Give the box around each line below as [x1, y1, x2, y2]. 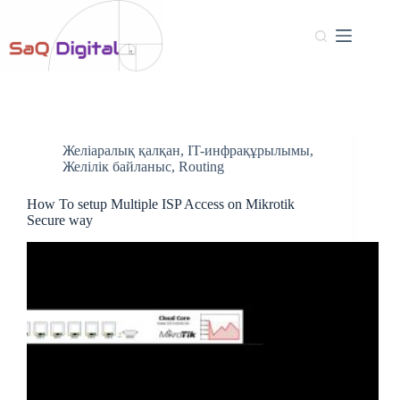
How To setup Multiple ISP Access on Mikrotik [27, 196, 295, 212]
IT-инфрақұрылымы [187, 143, 310, 158]
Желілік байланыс [62, 159, 171, 174]
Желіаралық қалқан [62, 143, 180, 158]
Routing [179, 159, 224, 174]
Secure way [27, 212, 93, 228]
